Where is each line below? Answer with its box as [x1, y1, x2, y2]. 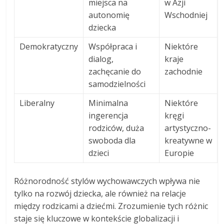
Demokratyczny [19, 41, 78, 52]
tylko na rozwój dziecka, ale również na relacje [14, 188, 186, 199]
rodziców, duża [88, 122, 144, 134]
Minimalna [88, 97, 128, 109]
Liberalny [19, 97, 55, 109]
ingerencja [88, 110, 128, 121]
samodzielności [88, 78, 146, 90]
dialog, [88, 53, 114, 65]
